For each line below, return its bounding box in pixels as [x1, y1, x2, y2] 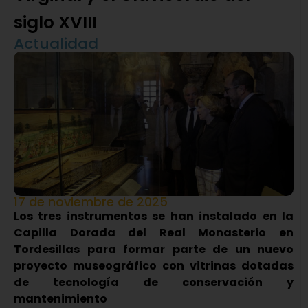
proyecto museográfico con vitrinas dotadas [14, 258, 294, 274]
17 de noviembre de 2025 [14, 193, 168, 211]
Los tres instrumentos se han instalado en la [14, 208, 294, 225]
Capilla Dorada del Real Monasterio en [14, 225, 294, 241]
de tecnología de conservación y [14, 274, 294, 291]
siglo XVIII [14, 10, 97, 35]
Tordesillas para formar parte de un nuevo [14, 241, 294, 258]
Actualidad [14, 33, 98, 55]
